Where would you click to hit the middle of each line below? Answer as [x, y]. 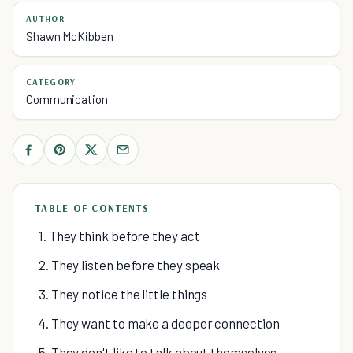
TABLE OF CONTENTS [93, 208]
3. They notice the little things [123, 294]
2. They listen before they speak [130, 265]
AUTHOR [45, 19]
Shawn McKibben [70, 36]
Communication [67, 99]
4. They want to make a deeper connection [159, 323]
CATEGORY [51, 82]
